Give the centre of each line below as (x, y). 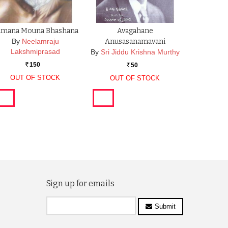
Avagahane (135, 31)
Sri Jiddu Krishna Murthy (140, 52)
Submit (165, 206)
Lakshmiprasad (35, 52)
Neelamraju (40, 41)
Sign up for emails (80, 183)
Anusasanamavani (135, 42)
